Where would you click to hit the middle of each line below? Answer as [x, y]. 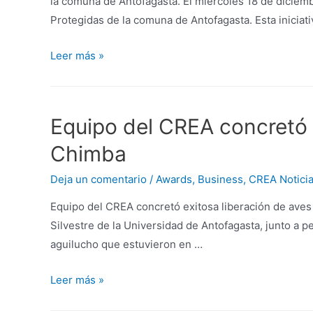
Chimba [88, 153]
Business [220, 179]
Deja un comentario [99, 179]
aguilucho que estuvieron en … [126, 244]
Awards [174, 179]
